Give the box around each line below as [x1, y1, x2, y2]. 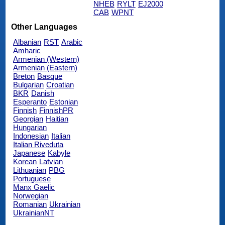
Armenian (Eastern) [13, 63, 78, 72]
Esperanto [13, 97, 47, 106]
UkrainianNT [13, 208, 55, 217]
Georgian [13, 114, 44, 123]
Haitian [46, 114, 69, 123]
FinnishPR [39, 105, 74, 115]
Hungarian [13, 123, 47, 132]
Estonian [49, 97, 78, 106]
